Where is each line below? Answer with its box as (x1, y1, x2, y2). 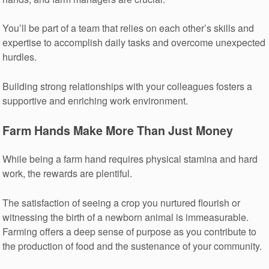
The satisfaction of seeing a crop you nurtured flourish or (2, 195, 241, 210)
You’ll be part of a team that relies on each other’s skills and (2, 21, 255, 35)
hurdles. (2, 50, 37, 64)
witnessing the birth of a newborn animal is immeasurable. (2, 210, 249, 224)
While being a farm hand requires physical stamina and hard (2, 152, 258, 166)
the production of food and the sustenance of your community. (2, 238, 262, 253)
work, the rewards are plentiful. (2, 166, 133, 181)
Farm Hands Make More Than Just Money (2, 121, 234, 139)
